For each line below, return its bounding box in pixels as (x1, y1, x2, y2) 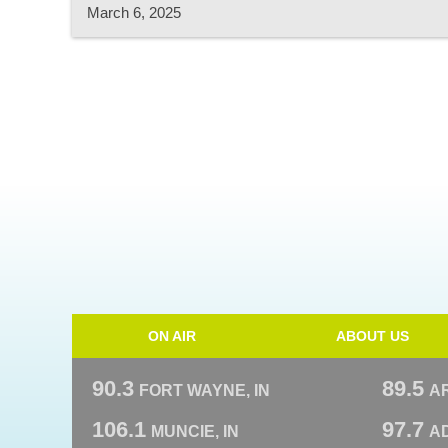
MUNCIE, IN (151, 423, 239, 440)
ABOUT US (335, 328, 409, 344)
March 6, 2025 (87, 4, 181, 21)
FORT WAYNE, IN (139, 382, 270, 399)
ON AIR (148, 328, 196, 344)
